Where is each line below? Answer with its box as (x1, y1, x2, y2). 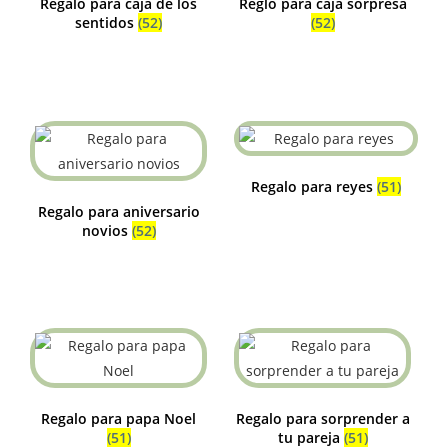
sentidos (75, 12, 138, 32)
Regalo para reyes (251, 176, 377, 196)
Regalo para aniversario (37, 201, 200, 221)
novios (81, 220, 132, 240)
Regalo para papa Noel (41, 409, 196, 429)
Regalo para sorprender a (235, 409, 410, 429)
